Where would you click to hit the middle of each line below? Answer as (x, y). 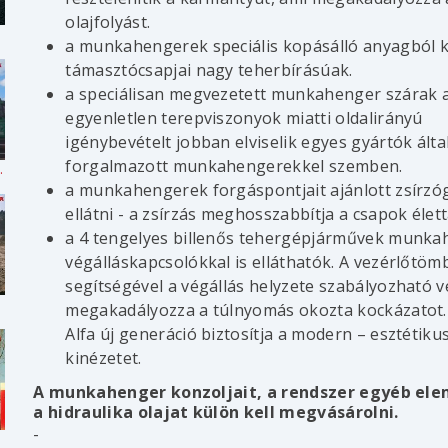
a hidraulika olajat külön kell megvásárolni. (216, 411)
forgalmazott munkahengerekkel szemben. (234, 165)
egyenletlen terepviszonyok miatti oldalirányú (244, 117)
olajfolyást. (108, 21)
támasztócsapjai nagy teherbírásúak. (209, 69)
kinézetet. (103, 357)
